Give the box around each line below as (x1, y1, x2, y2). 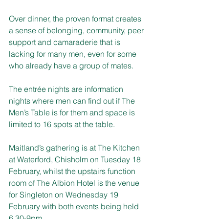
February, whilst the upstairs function (9, 166, 137, 176)
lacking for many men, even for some (9, 48, 138, 59)
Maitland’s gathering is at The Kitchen (9, 142, 142, 153)
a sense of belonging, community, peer (9, 25, 146, 35)
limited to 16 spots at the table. (9, 119, 115, 129)
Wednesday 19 (66, 189, 120, 199)
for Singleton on (9, 189, 66, 199)
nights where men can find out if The (9, 95, 137, 106)
